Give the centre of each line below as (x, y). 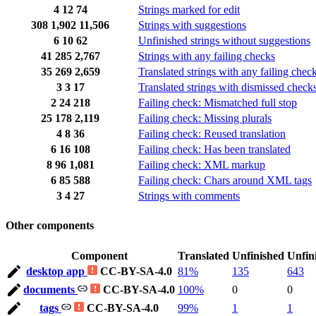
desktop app (57, 271)
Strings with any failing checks (207, 56)
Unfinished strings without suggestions (224, 41)
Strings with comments (189, 196)
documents (50, 289)
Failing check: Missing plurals (205, 119)
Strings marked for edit (189, 10)
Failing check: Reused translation (212, 134)
